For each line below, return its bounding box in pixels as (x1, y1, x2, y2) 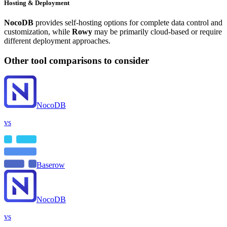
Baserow (36, 161, 65, 170)
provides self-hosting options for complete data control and (33, 18, 222, 27)
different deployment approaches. (4, 36, 110, 45)
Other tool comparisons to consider (4, 55, 149, 66)
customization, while (4, 27, 72, 36)
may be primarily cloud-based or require (92, 27, 222, 36)
